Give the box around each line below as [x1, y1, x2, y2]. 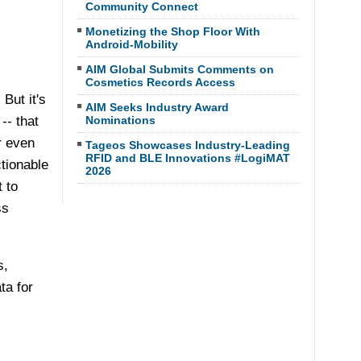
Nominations [85, 114, 156, 127]
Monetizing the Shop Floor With [85, 25, 260, 38]
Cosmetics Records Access [85, 76, 235, 89]
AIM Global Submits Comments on [85, 63, 274, 76]
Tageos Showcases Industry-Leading [85, 139, 290, 151]
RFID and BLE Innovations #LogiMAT [85, 151, 290, 164]
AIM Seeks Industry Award [85, 101, 229, 114]
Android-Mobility [85, 38, 178, 51]
